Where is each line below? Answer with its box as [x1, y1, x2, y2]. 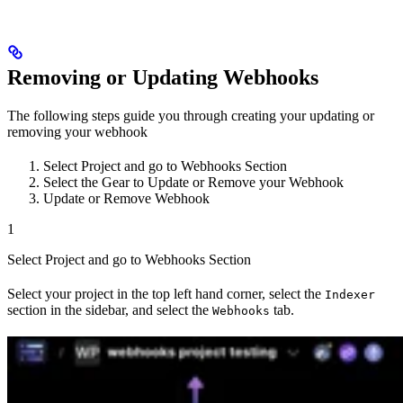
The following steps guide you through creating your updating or [7, 108, 374, 124]
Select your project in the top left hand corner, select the [7, 286, 325, 302]
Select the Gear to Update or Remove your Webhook [43, 175, 344, 191]
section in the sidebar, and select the [7, 302, 212, 318]
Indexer [325, 288, 375, 302]
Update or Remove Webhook [43, 191, 210, 207]
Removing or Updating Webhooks [7, 66, 318, 90]
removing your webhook [7, 124, 148, 140]
